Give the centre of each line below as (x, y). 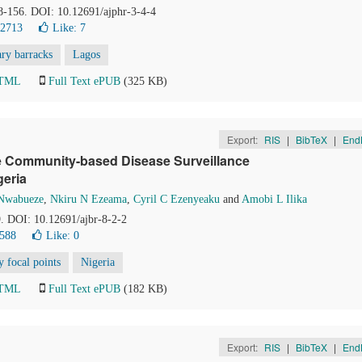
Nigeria (98, 262)
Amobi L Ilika (274, 199)
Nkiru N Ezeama (88, 199)
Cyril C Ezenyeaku (177, 199)
